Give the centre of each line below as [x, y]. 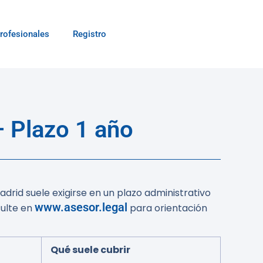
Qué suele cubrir [90, 250]
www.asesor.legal [81, 207]
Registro [90, 34]
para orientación [167, 208]
